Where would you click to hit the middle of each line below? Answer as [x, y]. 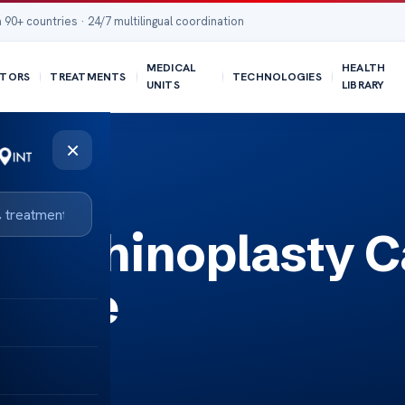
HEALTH [363, 68]
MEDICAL [171, 68]
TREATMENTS [88, 76]
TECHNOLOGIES [277, 76]
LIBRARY [363, 85]
